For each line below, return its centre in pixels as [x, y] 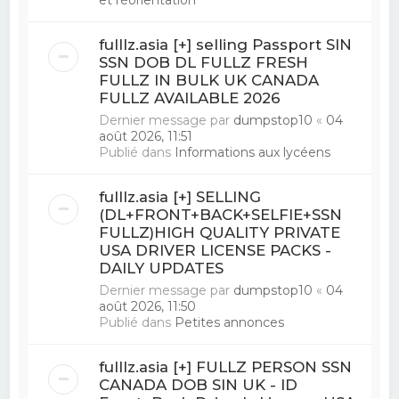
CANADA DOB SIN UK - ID [199, 384]
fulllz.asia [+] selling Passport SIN [226, 44]
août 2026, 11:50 [148, 306]
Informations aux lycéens [253, 152]
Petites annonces [230, 322]
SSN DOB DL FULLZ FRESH [204, 62]
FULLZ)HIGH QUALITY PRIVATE [220, 232]
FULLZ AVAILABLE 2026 [190, 98]
